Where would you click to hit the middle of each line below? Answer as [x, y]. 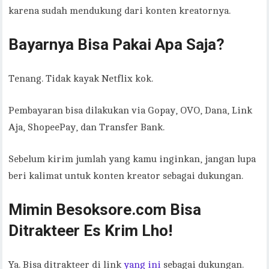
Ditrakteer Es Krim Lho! [91, 231]
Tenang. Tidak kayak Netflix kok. [81, 79]
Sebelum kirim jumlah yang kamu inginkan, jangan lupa [132, 159]
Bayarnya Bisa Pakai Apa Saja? [117, 45]
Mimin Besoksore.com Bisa [105, 210]
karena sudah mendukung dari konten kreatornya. [120, 11]
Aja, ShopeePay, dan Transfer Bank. [87, 128]
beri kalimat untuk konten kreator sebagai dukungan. [126, 176]
